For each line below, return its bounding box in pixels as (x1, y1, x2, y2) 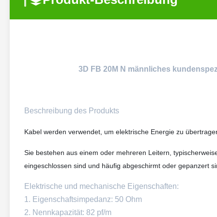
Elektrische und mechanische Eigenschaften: (24, 182, 179, 190)
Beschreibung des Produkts (24, 107, 119, 115)
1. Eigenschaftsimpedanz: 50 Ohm (24, 195, 142, 203)
